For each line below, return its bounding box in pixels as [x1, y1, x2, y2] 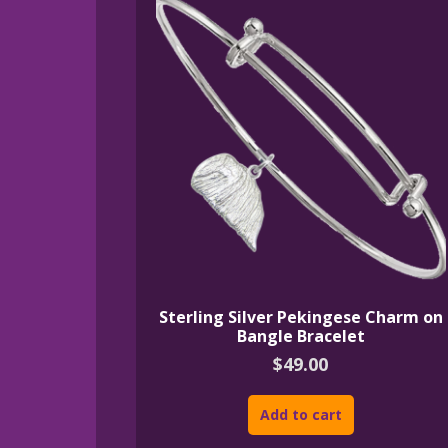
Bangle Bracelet [236, 324, 365, 347]
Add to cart [259, 405, 342, 425]
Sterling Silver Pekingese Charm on [158, 305, 443, 328]
